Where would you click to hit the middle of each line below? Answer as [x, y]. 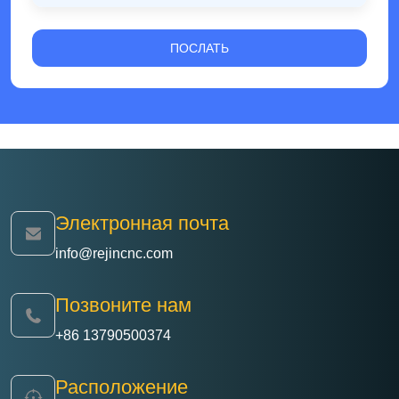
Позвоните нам [123, 305]
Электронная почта [142, 224]
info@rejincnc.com [114, 254]
